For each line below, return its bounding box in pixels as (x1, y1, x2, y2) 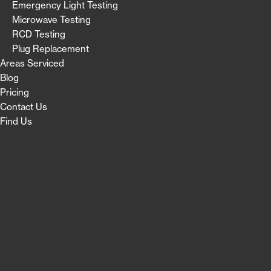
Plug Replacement (12, 42, 89, 54)
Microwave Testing (12, 13, 91, 25)
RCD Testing (12, 28, 65, 40)
